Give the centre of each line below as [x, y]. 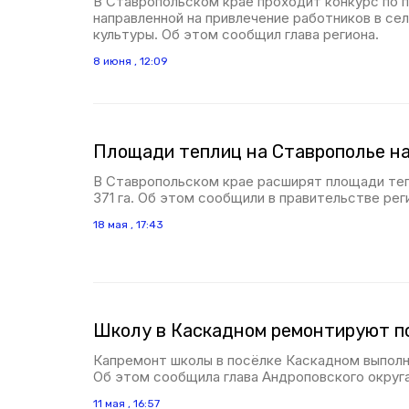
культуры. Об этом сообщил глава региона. [236, 34]
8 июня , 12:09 [131, 61]
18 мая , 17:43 [128, 225]
